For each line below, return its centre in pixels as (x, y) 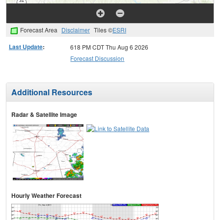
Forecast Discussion (97, 58)
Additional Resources (52, 92)
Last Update (26, 47)
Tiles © (103, 30)
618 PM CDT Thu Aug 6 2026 (110, 47)
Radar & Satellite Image (44, 115)
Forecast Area (39, 30)
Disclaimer (76, 30)
